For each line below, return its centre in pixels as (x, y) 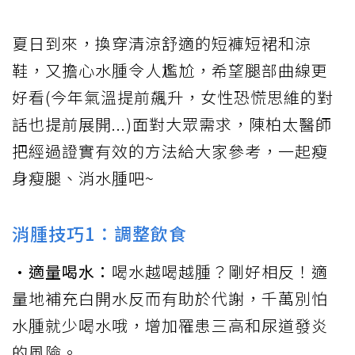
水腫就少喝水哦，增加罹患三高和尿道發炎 (170, 326)
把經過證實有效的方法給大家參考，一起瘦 (170, 151)
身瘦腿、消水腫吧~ (83, 178)
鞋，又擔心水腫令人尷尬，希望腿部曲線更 (170, 71)
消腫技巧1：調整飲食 (99, 233)
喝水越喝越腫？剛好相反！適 (220, 272)
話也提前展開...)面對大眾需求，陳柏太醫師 (172, 124)
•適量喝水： (62, 272)
